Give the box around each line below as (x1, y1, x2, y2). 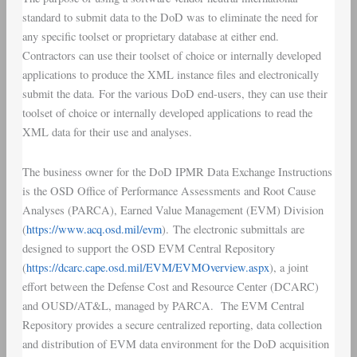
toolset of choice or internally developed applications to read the (22, 105, 312, 121)
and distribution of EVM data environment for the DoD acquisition (22, 335, 329, 351)
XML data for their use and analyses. (22, 124, 192, 140)
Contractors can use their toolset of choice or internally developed (22, 48, 321, 64)
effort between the (22, 278, 108, 294)
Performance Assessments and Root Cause (120, 182, 316, 198)
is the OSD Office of (22, 182, 121, 198)
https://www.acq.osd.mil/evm (25, 221, 162, 237)
